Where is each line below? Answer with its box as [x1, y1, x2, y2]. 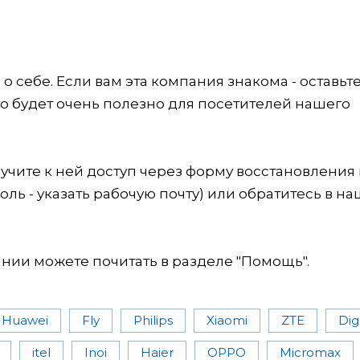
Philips [133, 312, 173, 328]
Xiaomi [207, 312, 247, 328]
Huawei [2, 312, 48, 328]
